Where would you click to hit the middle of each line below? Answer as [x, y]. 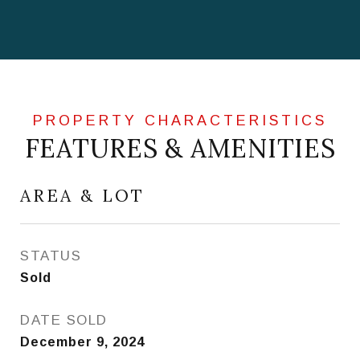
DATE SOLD [64, 320]
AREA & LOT [82, 196]
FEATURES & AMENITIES [180, 148]
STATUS [51, 256]
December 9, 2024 [82, 342]
